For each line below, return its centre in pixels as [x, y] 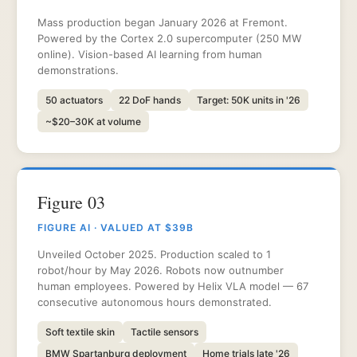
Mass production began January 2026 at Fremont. [163, 22]
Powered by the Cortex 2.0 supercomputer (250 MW [169, 38]
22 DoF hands [150, 100]
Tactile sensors [165, 332]
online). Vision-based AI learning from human [150, 54]
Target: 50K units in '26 [249, 100]
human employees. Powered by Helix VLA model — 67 [173, 286]
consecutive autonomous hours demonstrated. [155, 302]
